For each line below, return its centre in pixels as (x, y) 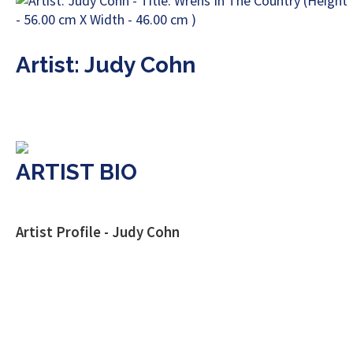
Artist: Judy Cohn (106, 65)
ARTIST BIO (76, 172)
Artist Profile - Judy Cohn (98, 232)
